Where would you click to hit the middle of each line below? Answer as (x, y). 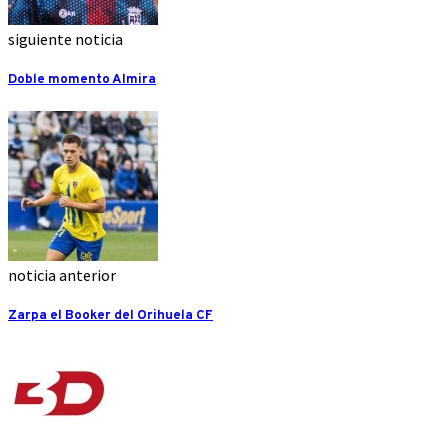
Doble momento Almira (82, 80)
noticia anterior (62, 274)
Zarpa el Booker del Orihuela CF (110, 315)
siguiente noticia (65, 39)
